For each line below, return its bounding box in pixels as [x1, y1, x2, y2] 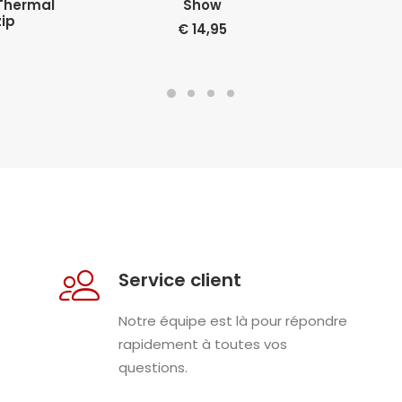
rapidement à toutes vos [118, 335, 287, 354]
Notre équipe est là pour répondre [118, 311, 347, 330]
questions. [118, 358, 188, 377]
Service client [118, 267, 241, 293]
